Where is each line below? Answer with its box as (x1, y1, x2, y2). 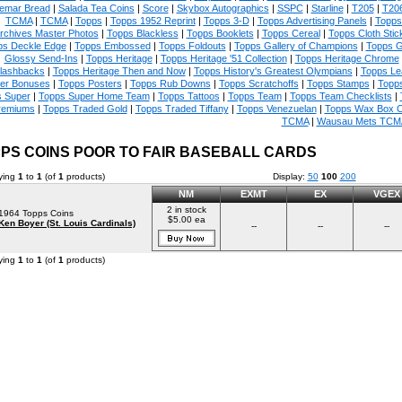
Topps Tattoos (157, 91, 220, 101)
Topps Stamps (306, 78, 370, 89)
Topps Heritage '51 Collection (160, 53, 287, 64)
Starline (310, 3, 344, 13)
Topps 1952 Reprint (109, 15, 196, 26)
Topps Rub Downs (129, 78, 211, 89)
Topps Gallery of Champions (233, 40, 358, 51)
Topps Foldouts (158, 40, 226, 51)
